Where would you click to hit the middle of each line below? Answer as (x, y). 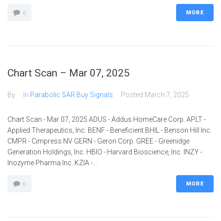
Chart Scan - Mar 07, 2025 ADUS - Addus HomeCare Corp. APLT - (107, 119)
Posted (133, 95)
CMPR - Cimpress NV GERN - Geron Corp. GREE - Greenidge (98, 141)
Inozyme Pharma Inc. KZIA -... (52, 163)
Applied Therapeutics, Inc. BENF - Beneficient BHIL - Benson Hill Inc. (110, 130)
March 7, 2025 (167, 95)
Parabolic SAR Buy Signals (72, 95)
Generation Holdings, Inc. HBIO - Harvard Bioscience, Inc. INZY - (105, 152)
